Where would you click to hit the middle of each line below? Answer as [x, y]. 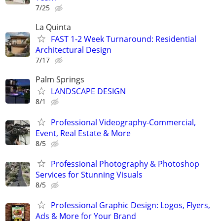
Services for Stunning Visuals [89, 174]
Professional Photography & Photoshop [125, 164]
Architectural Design [74, 50]
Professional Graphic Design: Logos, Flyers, [130, 205]
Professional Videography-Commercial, [123, 122]
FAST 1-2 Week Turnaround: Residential [124, 39]
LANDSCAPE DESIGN [88, 92]
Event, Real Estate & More [83, 133]
